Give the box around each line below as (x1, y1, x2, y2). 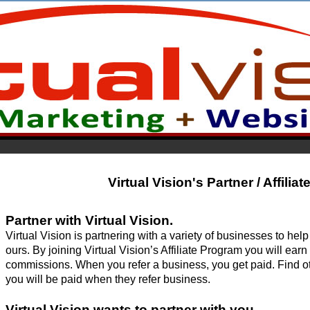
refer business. (138, 273, 210, 285)
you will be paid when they (6, 273, 138, 285)
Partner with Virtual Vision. (6, 213, 173, 228)
